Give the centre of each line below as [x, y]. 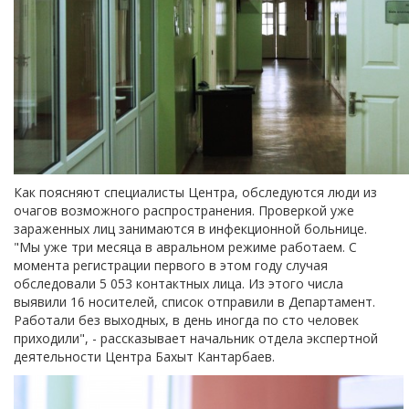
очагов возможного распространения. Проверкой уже [184, 210]
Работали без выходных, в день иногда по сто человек [186, 320]
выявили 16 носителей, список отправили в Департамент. [194, 301]
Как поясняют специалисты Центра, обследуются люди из [195, 192]
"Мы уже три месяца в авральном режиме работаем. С [185, 246]
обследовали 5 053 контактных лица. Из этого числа [178, 283]
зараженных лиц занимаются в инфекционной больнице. [194, 228]
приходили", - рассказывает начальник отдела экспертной [196, 338]
